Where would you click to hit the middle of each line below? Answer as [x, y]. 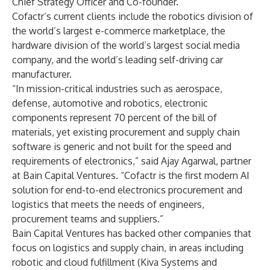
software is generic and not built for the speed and [122, 146]
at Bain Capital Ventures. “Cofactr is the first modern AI [131, 175]
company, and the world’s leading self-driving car [118, 60]
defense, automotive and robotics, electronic [110, 103]
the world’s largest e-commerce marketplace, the [119, 31]
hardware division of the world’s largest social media [126, 45]
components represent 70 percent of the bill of [115, 118]
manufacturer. [42, 74]
